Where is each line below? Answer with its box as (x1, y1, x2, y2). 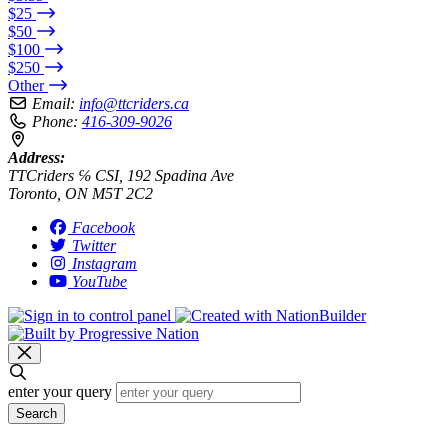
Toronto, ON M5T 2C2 (8, 184, 153, 202)
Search (16, 405, 57, 421)
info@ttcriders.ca (79, 94, 189, 112)
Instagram (72, 254, 137, 272)
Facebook (72, 218, 135, 236)
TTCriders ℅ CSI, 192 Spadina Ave (8, 166, 234, 184)
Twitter (72, 236, 116, 254)
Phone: (32, 112, 78, 130)
